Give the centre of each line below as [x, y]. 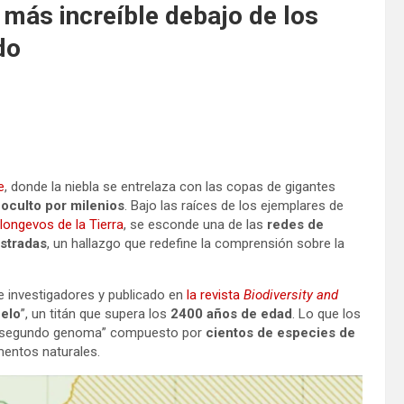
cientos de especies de [280, 332]
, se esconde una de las [195, 224]
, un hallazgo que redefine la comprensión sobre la [196, 243]
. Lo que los [326, 313]
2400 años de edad [231, 313]
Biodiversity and [291, 294]
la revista [215, 294]
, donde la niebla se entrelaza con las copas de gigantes [170, 186]
